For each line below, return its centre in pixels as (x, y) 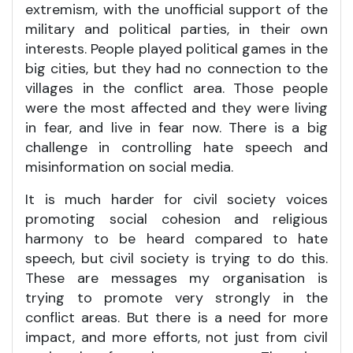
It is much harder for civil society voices (176, 199)
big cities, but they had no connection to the (176, 68)
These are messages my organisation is (176, 278)
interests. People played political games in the (176, 48)
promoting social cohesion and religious (176, 219)
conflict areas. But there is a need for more (176, 317)
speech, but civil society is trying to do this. (176, 258)
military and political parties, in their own (176, 29)
